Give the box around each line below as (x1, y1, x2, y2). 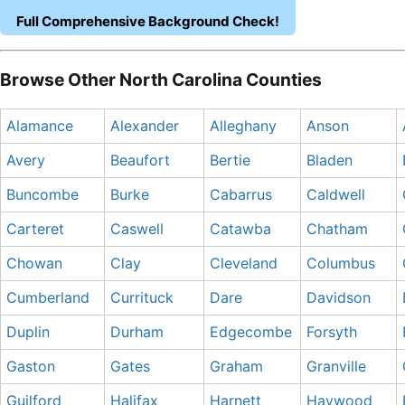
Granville (306, 356, 366, 375)
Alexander (110, 116, 179, 135)
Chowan (6, 253, 62, 272)
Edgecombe (210, 322, 292, 341)
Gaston (6, 356, 55, 375)
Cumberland (6, 287, 89, 306)
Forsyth (306, 322, 357, 341)
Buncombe (6, 184, 79, 203)
